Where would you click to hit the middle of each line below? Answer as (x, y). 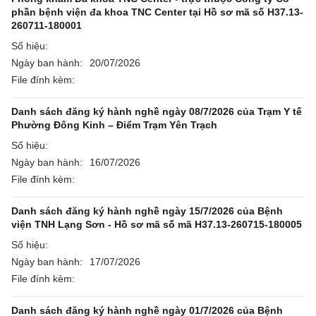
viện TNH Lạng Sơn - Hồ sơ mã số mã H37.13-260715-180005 (157, 224)
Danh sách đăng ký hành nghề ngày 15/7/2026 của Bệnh (147, 211)
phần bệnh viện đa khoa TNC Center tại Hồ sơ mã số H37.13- (157, 12)
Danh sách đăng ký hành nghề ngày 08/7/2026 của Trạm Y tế (157, 111)
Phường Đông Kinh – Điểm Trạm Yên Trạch (114, 125)
